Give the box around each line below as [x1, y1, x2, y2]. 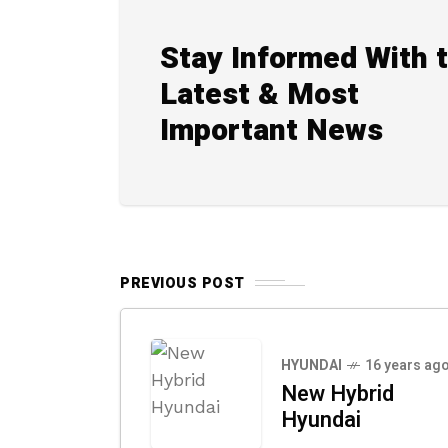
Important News [160, 108, 383, 153]
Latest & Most [160, 72, 359, 117]
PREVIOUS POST [120, 272, 245, 294]
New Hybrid [281, 377, 394, 410]
